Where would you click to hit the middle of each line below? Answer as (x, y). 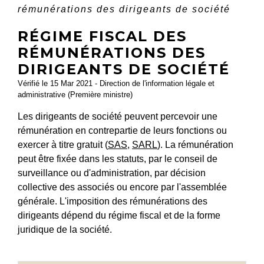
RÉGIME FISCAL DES (102, 36)
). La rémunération (195, 144)
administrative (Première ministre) (75, 94)
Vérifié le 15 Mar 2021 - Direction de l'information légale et (116, 83)
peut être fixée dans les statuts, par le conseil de (118, 159)
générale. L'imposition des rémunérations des (113, 201)
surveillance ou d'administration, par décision (112, 173)
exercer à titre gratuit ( (63, 144)
